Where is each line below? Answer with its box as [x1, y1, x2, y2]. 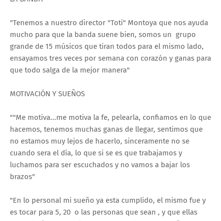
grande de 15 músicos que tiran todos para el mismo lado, [10, 42, 204, 51]
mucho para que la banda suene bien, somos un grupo [10, 30, 196, 39]
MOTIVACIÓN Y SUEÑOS [10, 89, 85, 99]
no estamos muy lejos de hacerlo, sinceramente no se [10, 137, 189, 146]
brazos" [10, 172, 35, 182]
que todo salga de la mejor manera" [10, 66, 130, 75]
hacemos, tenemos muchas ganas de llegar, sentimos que [10, 125, 203, 134]
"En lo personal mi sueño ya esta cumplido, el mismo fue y [10, 196, 206, 205]
